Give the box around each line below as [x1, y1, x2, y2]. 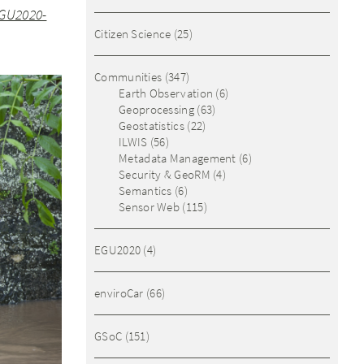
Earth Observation [119, 85, 214, 101]
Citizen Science [94, 26, 171, 41]
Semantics [119, 183, 172, 198]
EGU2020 [94, 242, 141, 258]
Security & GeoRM [119, 167, 210, 182]
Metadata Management [119, 150, 236, 166]
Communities [94, 69, 162, 84]
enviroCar [94, 285, 144, 301]
